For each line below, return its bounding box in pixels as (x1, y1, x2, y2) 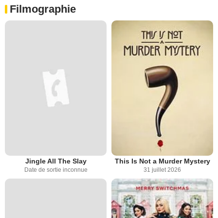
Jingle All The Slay (25, 157, 87, 165)
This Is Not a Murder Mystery (114, 157, 210, 165)
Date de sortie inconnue (24, 166, 88, 174)
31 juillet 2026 (144, 166, 181, 174)
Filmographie (10, 2, 76, 15)
